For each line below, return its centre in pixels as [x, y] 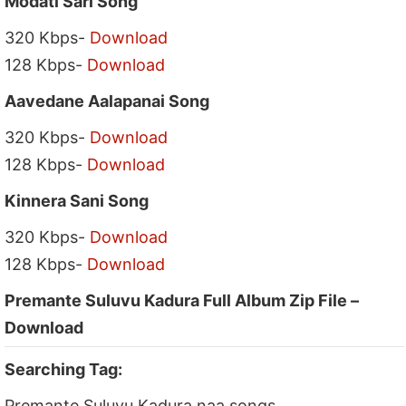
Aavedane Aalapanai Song [107, 101]
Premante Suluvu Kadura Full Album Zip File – [182, 300]
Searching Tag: [64, 369]
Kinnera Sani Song [77, 200]
